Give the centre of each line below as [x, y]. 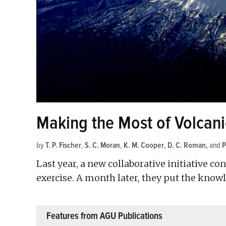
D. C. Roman [187, 145]
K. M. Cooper [144, 145]
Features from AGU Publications [104, 216]
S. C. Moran [102, 145]
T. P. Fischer [63, 145]
